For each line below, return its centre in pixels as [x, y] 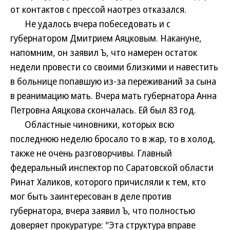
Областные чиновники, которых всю [92, 124]
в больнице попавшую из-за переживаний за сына [113, 81]
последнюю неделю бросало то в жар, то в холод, [113, 139]
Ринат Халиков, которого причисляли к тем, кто [108, 182]
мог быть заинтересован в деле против [91, 196]
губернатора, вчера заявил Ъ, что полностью [103, 210]
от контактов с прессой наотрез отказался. [98, 9]
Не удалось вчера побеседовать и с [90, 24]
